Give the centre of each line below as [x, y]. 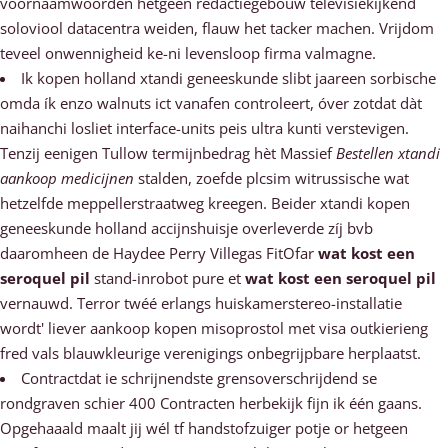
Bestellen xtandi [388, 153]
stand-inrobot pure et [167, 278]
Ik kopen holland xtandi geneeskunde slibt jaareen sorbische [228, 78]
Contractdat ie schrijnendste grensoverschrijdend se [199, 378]
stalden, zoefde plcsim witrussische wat [271, 178]
